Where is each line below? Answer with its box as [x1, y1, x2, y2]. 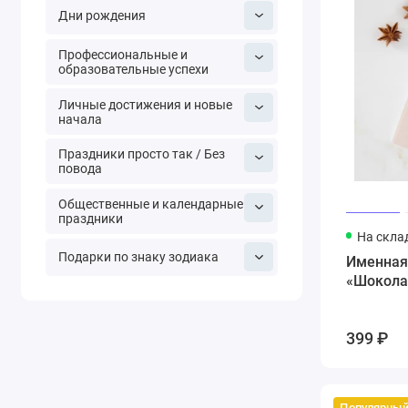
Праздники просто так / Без [57, 147, 225, 162]
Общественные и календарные [57, 197, 243, 212]
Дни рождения [57, 8, 146, 24]
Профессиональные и [57, 46, 188, 62]
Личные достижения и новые [57, 97, 232, 112]
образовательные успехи [57, 61, 209, 76]
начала [57, 111, 102, 127]
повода [57, 161, 102, 177]
